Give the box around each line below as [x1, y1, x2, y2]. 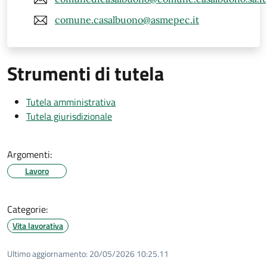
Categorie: [7, 201, 48, 216]
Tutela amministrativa [26, 94, 116, 109]
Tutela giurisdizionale [26, 108, 112, 123]
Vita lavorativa [13, 219, 63, 232]
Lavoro [25, 164, 49, 177]
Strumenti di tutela [7, 58, 164, 88]
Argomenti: [7, 147, 52, 162]
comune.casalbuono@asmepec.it [55, 14, 199, 26]
